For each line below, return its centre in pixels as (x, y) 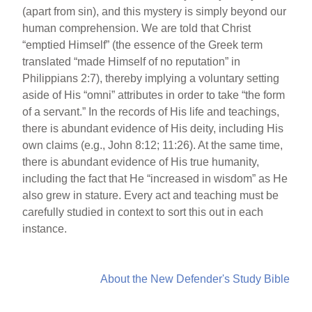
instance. (45, 229)
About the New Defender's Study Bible (195, 279)
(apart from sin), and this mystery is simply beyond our (155, 12)
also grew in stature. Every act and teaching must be (151, 196)
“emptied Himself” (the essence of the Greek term (143, 45)
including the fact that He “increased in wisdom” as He (155, 179)
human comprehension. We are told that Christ (137, 29)
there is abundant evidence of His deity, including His (153, 129)
